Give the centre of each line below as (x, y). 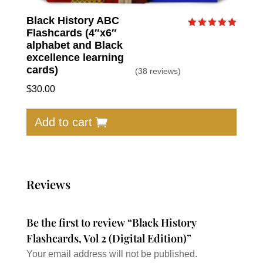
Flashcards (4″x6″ (71, 33)
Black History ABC (73, 20)
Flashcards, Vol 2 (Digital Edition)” (109, 239)
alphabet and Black (74, 45)
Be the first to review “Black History (111, 223)
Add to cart (63, 122)
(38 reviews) (158, 71)
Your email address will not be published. (112, 254)
